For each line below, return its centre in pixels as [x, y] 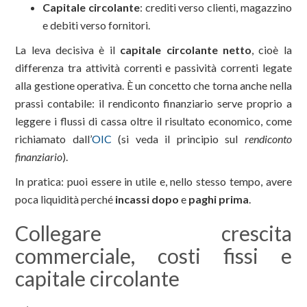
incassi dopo [147, 199]
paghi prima [219, 199]
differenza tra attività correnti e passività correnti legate [153, 68]
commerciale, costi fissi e [153, 256]
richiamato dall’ [53, 139]
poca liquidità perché [65, 199]
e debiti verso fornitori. [97, 25]
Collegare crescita [153, 233]
